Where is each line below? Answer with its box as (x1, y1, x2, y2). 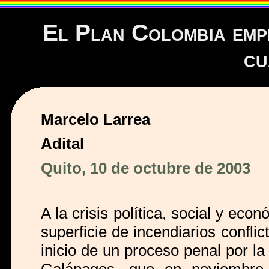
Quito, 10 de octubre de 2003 (41, 159, 250, 178)
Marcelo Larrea (41, 110, 150, 128)
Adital (41, 134, 84, 153)
